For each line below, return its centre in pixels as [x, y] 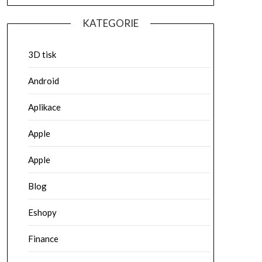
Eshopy [42, 212]
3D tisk [42, 54]
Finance [43, 238]
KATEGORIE [110, 23]
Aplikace [44, 107]
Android [43, 80]
